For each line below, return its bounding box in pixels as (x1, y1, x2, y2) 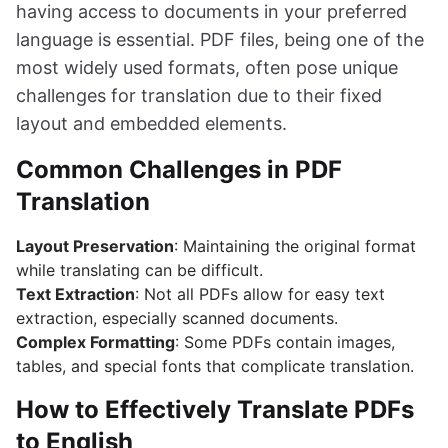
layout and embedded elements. (16, 112, 287, 134)
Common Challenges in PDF (16, 154, 342, 184)
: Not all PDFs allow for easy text (135, 283, 385, 304)
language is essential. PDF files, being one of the (16, 28, 424, 50)
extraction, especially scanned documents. (16, 307, 338, 328)
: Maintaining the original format (174, 235, 416, 256)
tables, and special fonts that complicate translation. (16, 355, 414, 376)
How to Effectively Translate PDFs (16, 394, 414, 424)
